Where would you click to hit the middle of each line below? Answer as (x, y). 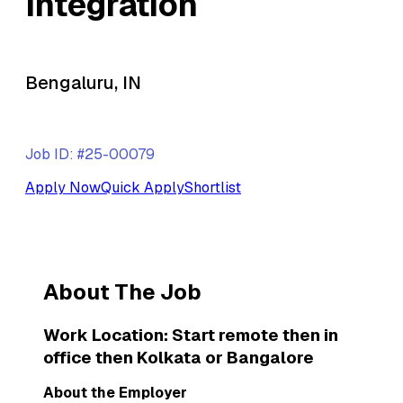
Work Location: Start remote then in (191, 335)
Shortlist (213, 187)
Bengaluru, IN (83, 82)
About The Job (122, 291)
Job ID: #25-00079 (90, 154)
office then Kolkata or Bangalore (179, 357)
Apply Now (63, 187)
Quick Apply (143, 187)
